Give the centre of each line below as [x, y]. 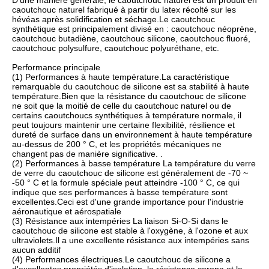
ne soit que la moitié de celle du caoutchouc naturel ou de [122, 106]
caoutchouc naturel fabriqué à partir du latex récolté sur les [124, 10]
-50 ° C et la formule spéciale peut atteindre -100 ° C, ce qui [126, 183]
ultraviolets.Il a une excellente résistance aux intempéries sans [131, 240]
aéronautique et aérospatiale [67, 211]
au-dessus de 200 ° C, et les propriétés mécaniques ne [117, 144]
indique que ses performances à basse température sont [120, 192]
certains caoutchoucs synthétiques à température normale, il [127, 115]
